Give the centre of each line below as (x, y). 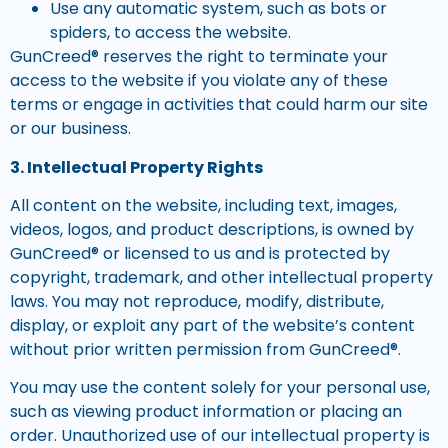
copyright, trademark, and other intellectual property (221, 277)
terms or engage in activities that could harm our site (219, 105)
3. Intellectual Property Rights (136, 167)
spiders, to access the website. (170, 33)
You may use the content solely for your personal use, (220, 388)
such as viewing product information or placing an (206, 412)
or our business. (70, 129)
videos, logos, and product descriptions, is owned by (212, 229)
